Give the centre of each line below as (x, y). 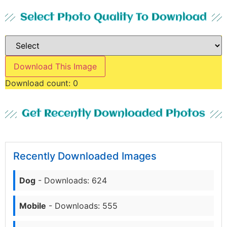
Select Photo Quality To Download (113, 17)
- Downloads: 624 (71, 181)
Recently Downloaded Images (85, 156)
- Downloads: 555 (82, 206)
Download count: (39, 83)
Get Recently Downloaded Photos (113, 114)
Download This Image (55, 66)
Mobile (33, 206)
